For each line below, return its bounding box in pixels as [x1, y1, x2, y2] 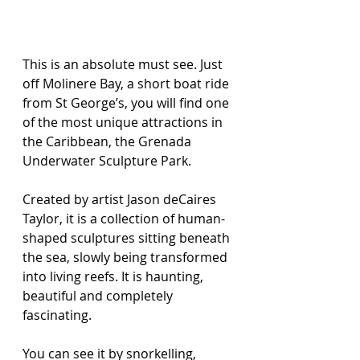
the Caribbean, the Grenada [22, 133, 194, 151]
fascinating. [22, 306, 92, 325]
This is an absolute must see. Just [22, 55, 226, 74]
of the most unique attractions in [22, 113, 226, 132]
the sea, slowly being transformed [22, 248, 231, 267]
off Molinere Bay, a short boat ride [22, 75, 232, 93]
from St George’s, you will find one [22, 94, 232, 112]
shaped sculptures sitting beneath [22, 229, 233, 247]
